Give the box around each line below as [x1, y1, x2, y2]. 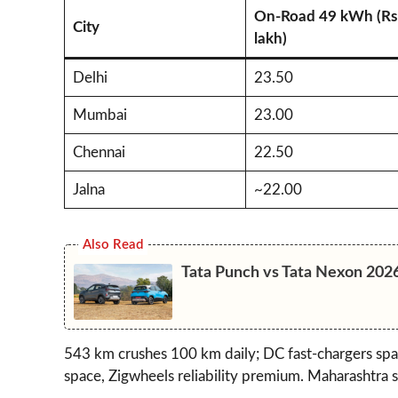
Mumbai [72, 107, 127, 123]
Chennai [72, 144, 125, 160]
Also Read [83, 238, 143, 252]
